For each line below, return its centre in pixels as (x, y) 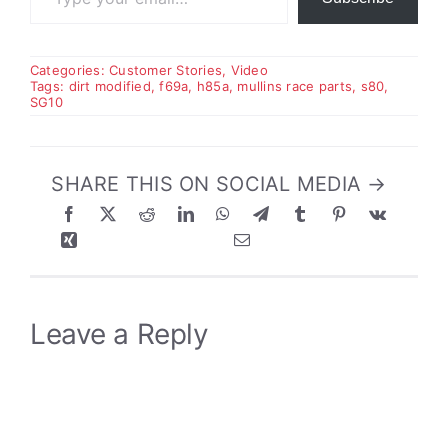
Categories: (69, 70)
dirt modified (109, 86)
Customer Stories (166, 70)
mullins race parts (295, 86)
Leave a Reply (119, 333)
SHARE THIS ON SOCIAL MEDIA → (219, 184)
